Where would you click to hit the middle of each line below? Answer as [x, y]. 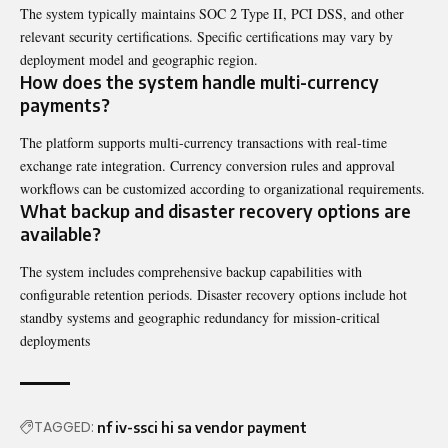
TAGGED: [64, 427]
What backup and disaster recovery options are [215, 211]
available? [60, 234]
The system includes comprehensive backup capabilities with [191, 272]
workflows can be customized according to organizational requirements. [222, 189]
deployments [55, 341]
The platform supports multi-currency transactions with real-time [203, 143]
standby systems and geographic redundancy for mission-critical [200, 318]
